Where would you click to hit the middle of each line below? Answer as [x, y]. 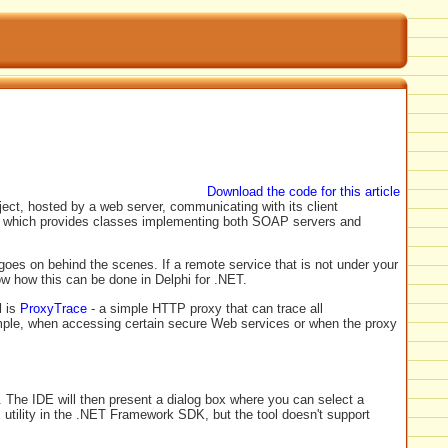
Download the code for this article [303, 192]
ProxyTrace [53, 308]
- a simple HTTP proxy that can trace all [205, 308]
